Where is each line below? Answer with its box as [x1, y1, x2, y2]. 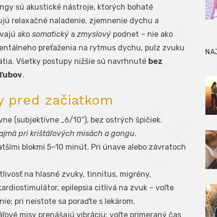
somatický [32, 30, 69, 39]
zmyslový [77, 30, 111, 39]
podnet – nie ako [111, 30, 173, 39]
